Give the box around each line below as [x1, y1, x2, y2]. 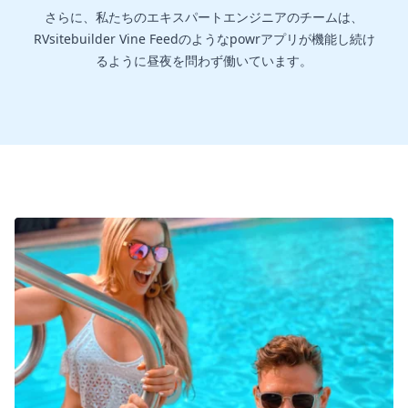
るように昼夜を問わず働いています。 [96, 52, 312, 70]
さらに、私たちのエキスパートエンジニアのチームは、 [45, 8, 363, 26]
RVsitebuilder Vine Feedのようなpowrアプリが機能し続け [33, 30, 375, 48]
